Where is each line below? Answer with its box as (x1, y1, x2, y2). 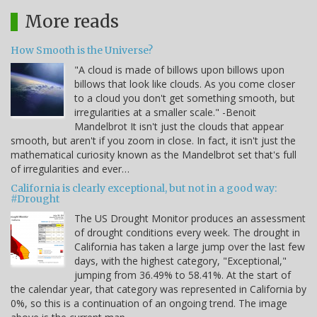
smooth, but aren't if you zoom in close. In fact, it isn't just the (11, 133, 296, 147)
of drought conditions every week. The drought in (74, 225, 300, 239)
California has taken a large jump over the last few (74, 239, 305, 253)
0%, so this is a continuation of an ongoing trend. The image (11, 296, 287, 310)
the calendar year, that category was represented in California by (11, 282, 306, 296)
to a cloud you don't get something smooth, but (74, 91, 295, 105)
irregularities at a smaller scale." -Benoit (74, 105, 256, 119)
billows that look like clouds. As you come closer (74, 76, 295, 91)
